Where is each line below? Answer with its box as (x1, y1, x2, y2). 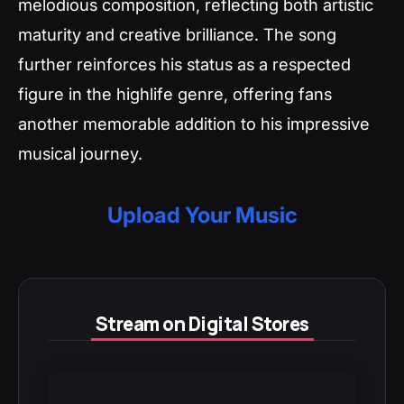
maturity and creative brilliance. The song (18, 23, 336, 44)
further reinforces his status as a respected (18, 53, 351, 74)
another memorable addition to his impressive (18, 113, 370, 133)
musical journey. (18, 142, 142, 163)
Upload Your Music (106, 201, 298, 228)
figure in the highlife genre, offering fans (18, 83, 332, 104)
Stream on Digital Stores (95, 310, 309, 336)
